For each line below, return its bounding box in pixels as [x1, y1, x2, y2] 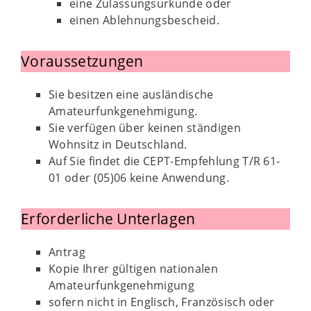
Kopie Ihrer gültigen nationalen [49, 261, 218, 276]
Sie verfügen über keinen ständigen [49, 120, 241, 135]
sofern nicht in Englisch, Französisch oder [49, 294, 275, 310]
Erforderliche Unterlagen [21, 209, 196, 228]
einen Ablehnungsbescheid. [69, 12, 219, 28]
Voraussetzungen [21, 51, 144, 71]
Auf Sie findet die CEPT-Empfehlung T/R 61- [49, 153, 280, 169]
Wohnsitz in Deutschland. [49, 137, 187, 152]
